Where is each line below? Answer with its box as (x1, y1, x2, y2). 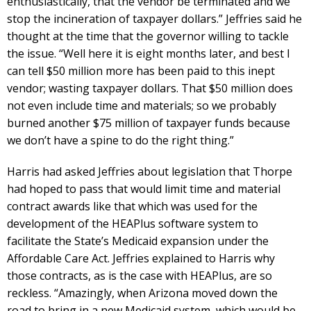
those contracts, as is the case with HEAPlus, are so (7, 268, 272, 284)
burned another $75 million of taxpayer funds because (7, 115, 290, 131)
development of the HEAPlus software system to (7, 216, 258, 232)
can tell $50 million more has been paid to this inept (7, 63, 275, 79)
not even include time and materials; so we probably (7, 98, 276, 114)
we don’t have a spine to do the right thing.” (7, 133, 234, 149)
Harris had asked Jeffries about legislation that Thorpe (7, 164, 292, 180)
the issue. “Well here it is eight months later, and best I (7, 46, 290, 62)
